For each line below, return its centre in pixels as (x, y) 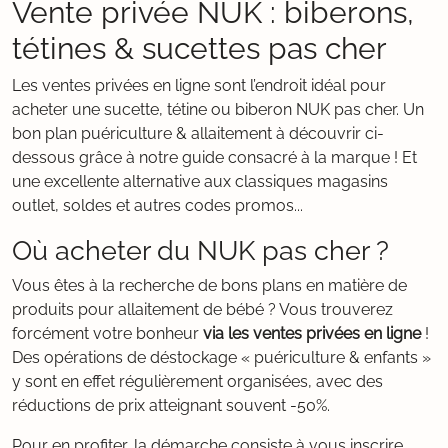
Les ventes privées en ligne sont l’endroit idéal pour (199, 85)
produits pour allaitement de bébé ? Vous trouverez (202, 309)
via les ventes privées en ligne (312, 333)
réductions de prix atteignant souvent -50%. (171, 405)
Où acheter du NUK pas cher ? (200, 250)
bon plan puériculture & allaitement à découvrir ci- (198, 133)
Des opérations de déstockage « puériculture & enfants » (221, 357)
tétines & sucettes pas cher (199, 48)
